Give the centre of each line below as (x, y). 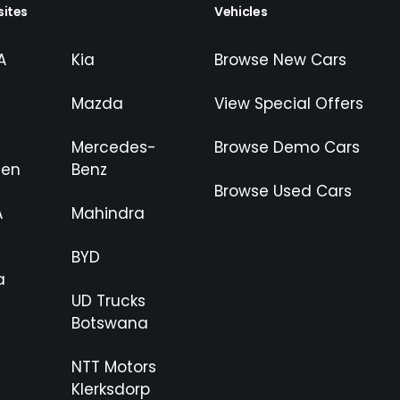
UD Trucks (108, 300)
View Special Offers (289, 103)
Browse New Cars (280, 59)
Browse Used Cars (283, 191)
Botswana (110, 323)
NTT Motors (114, 367)
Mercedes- (114, 147)
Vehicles (241, 11)
